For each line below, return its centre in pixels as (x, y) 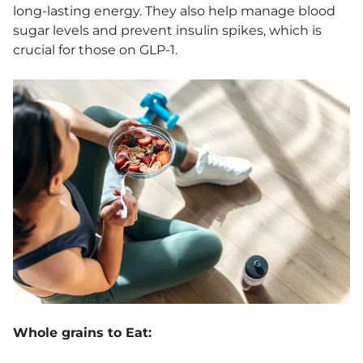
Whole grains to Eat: (82, 333)
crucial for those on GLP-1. (95, 49)
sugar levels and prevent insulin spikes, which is (167, 30)
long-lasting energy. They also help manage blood (174, 11)
